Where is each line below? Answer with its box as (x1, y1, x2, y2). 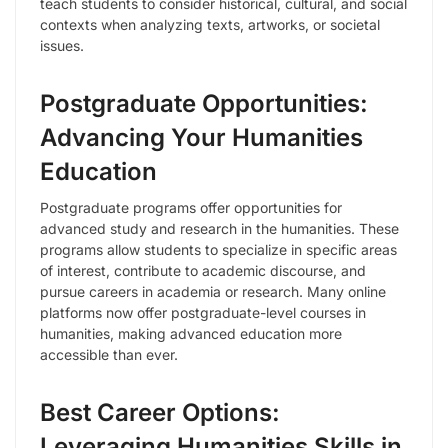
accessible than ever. (40, 345, 178, 363)
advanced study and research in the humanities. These (40, 219, 399, 237)
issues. (40, 36, 84, 54)
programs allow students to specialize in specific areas (40, 240, 397, 258)
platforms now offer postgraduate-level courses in (40, 303, 366, 321)
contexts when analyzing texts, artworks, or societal (40, 15, 380, 33)
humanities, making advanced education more (40, 324, 342, 342)
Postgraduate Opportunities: (40, 88, 368, 118)
